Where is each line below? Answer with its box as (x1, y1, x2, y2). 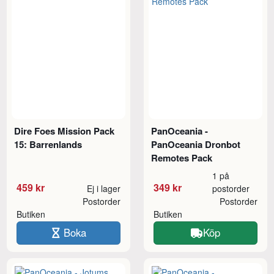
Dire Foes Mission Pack (14, 124, 115, 138)
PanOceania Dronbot (151, 137, 241, 151)
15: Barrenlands (14, 137, 83, 151)
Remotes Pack (151, 150, 213, 165)
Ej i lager (86, 182, 120, 194)
